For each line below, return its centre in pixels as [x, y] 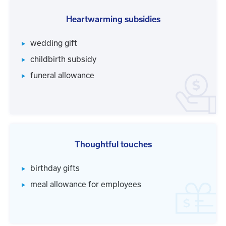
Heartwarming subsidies [113, 19]
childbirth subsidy [63, 60]
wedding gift [54, 43]
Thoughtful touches [113, 145]
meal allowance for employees [86, 185]
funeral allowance [62, 76]
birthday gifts [55, 168]
